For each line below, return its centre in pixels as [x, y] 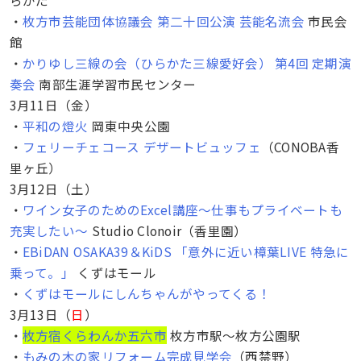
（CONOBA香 [300, 146]
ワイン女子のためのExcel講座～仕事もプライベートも [182, 209]
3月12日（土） [53, 188]
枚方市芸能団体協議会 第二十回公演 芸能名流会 [163, 21]
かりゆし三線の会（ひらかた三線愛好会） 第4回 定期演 [187, 62]
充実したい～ [49, 230]
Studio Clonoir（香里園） [168, 230]
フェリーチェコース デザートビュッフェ [141, 146]
